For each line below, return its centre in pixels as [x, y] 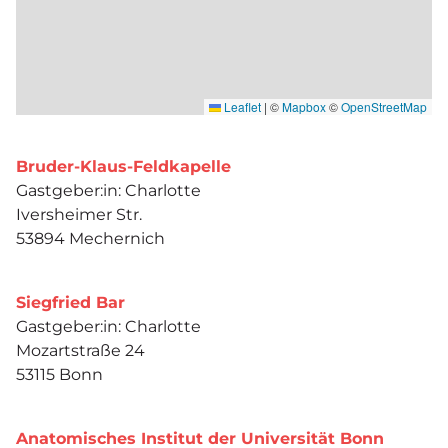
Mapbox [304, 107]
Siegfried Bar [70, 303]
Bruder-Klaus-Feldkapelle [123, 167]
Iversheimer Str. [79, 215]
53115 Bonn [59, 375]
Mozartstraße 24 [80, 351]
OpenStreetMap [384, 107]
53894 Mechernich [90, 239]
